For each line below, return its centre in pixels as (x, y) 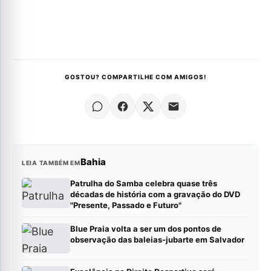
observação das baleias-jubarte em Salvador (157, 240)
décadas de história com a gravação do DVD (155, 194)
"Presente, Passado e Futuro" (126, 205)
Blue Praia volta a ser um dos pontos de (146, 229)
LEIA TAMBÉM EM (51, 163)
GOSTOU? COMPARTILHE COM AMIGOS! (135, 77)
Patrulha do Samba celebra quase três (144, 184)
